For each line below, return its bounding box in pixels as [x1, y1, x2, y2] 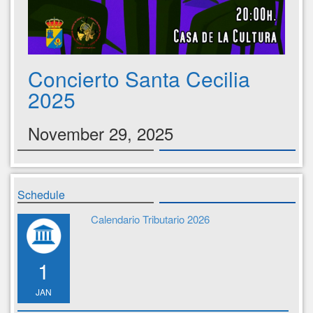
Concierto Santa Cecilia [28, 63, 250, 94]
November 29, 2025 [28, 120, 173, 145]
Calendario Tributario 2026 [90, 211, 210, 226]
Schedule [17, 186, 65, 203]
